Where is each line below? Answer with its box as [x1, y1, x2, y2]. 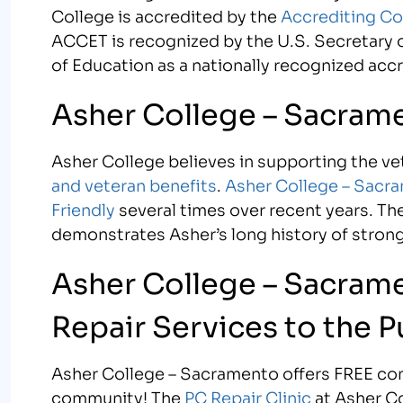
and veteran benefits [51, 172, 218, 196]
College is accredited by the [51, 3, 282, 27]
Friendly [51, 196, 116, 220]
